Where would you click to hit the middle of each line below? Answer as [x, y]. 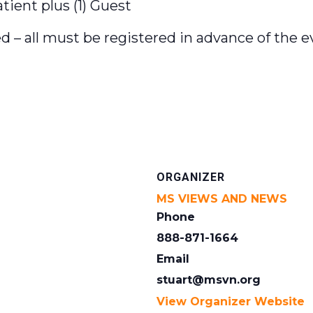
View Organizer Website [231, 301]
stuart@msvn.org [209, 279]
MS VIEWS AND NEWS [222, 198]
